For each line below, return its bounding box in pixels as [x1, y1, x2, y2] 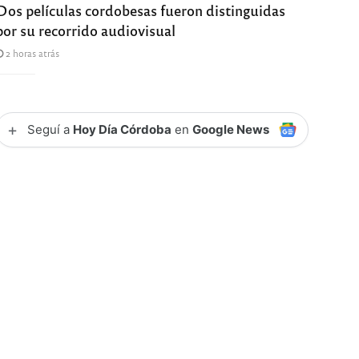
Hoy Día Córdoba [73, 121, 172, 137]
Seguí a [27, 121, 74, 137]
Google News [192, 121, 270, 137]
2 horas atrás [3, 46, 60, 59]
